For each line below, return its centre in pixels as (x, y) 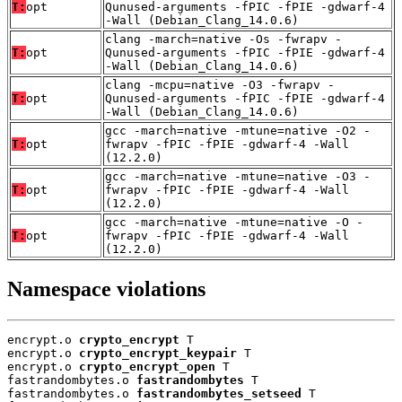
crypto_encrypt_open (147, 367)
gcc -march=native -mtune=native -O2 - (238, 130)
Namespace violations (106, 289)
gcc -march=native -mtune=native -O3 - (238, 176)
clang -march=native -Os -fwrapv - (223, 39)
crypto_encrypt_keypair (158, 354)
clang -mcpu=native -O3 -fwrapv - (220, 84)
